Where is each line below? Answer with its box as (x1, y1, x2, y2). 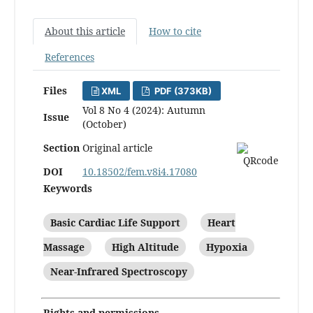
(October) (82, 117, 126, 131)
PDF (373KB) (152, 85, 212, 96)
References (45, 50, 94, 64)
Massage (43, 240, 85, 254)
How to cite (149, 24, 201, 38)
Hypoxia (206, 240, 247, 254)
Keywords (43, 181, 92, 195)
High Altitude (112, 240, 179, 254)
